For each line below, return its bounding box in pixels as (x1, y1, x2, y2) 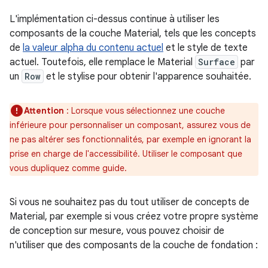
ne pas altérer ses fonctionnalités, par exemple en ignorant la (10, 133, 251, 145)
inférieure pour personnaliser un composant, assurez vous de (10, 119, 251, 130)
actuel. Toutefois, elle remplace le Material (10, 56, 195, 68)
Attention (24, 105, 64, 116)
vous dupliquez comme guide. (10, 162, 127, 173)
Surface (198, 56, 235, 68)
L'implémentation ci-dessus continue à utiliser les (10, 13, 220, 25)
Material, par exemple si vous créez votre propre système (10, 210, 258, 223)
